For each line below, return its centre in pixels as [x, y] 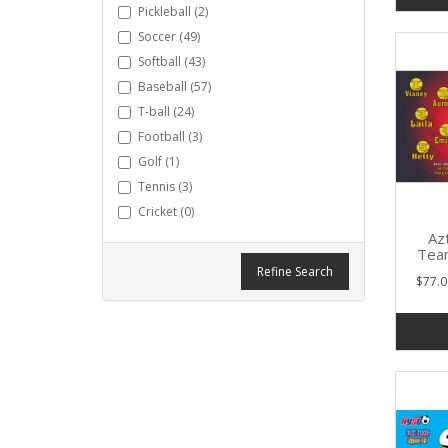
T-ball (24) [166, 111]
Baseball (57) [174, 86]
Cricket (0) [166, 211]
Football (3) [170, 136]
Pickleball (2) [173, 11]
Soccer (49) [169, 36]
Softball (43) [171, 61]
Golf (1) [158, 161]
